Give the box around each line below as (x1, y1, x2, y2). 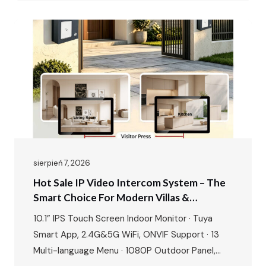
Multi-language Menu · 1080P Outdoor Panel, (33, 244, 216, 256)
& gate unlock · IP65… (33, 9, 121, 21)
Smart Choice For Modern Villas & (33, 191, 189, 204)
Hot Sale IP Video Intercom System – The (33, 176, 226, 189)
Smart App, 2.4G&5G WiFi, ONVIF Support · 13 (33, 228, 219, 240)
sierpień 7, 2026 (33, 157, 90, 168)
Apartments (33, 205, 90, 218)
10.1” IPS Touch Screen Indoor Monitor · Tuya (33, 212, 213, 224)
